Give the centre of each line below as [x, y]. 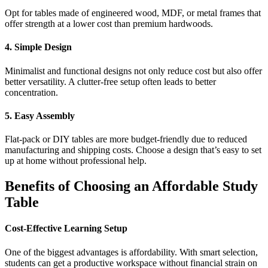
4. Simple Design [38, 47]
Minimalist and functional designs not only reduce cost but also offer [133, 71]
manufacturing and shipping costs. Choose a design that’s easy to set [133, 150]
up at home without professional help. [76, 161]
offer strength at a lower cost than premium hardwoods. [109, 24]
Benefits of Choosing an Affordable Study [131, 186]
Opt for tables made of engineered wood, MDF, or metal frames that [133, 13]
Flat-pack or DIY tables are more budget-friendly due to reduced [126, 139]
